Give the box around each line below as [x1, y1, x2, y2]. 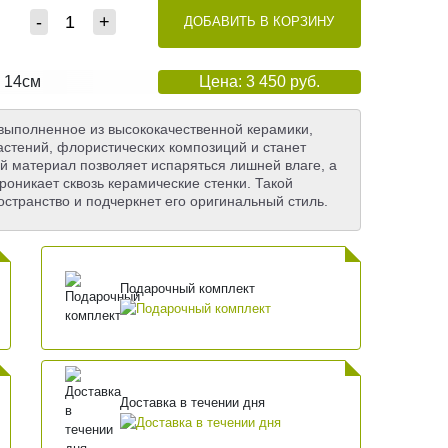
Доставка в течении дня [119, 394, 265, 410]
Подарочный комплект [119, 280, 255, 296]
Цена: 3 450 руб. [198, 73, 320, 91]
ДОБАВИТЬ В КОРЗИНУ [184, 14, 335, 30]
